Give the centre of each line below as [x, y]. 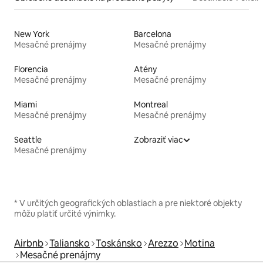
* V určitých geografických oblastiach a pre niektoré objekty [128, 203]
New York [32, 34]
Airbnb [29, 243]
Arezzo [163, 243]
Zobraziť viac [159, 139]
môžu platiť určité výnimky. [65, 213]
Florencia [31, 69]
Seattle [28, 139]
